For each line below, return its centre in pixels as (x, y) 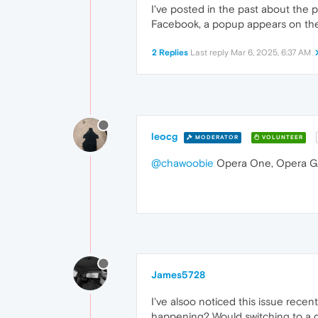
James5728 (178, 275)
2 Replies (170, 53)
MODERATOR (216, 137)
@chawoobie (182, 163)
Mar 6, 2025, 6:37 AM (271, 53)
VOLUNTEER (281, 137)
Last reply (210, 53)
